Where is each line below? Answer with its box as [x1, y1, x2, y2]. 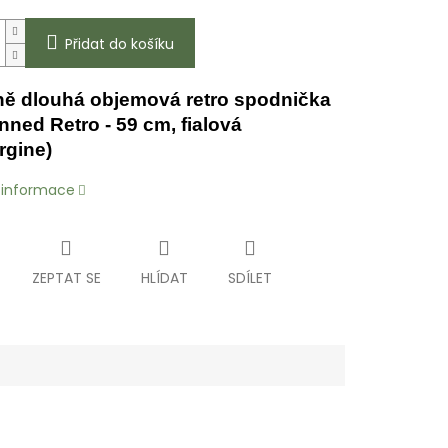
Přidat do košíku [64, 34, 174, 55]
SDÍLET [227, 268, 272, 289]
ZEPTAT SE [31, 268, 101, 289]
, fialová [170, 114, 242, 136]
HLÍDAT [140, 268, 188, 289]
